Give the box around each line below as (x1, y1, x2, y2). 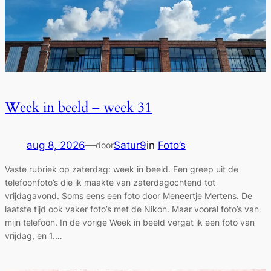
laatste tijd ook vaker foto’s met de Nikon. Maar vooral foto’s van (5, 204, 259, 215)
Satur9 (113, 139, 146, 151)
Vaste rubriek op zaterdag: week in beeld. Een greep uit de (5, 164, 238, 175)
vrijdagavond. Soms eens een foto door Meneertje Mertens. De (5, 191, 252, 201)
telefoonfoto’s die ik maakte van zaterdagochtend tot (5, 177, 215, 188)
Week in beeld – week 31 (5, 97, 152, 117)
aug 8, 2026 (26, 139, 85, 151)
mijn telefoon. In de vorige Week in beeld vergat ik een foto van (5, 217, 255, 228)
